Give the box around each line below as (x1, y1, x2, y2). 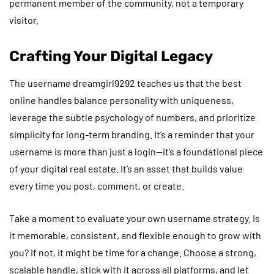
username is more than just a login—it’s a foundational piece (9, 145, 263, 157)
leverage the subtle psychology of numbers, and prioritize (9, 111, 256, 123)
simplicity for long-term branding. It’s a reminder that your (9, 128, 254, 140)
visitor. (9, 13, 39, 26)
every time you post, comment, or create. (9, 179, 184, 191)
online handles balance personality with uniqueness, (9, 94, 234, 106)
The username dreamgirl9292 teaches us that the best (9, 76, 242, 89)
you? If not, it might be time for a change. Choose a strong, (9, 246, 256, 258)
